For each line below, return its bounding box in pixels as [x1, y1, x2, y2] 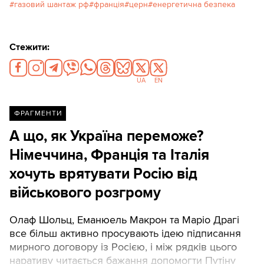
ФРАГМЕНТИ [14, 109, 62, 118]
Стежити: [9, 41, 49, 54]
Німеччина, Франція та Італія [9, 146, 209, 164]
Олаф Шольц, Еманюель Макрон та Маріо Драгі [9, 213, 239, 227]
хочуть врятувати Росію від [9, 165, 197, 183]
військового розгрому [9, 184, 161, 202]
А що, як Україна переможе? [9, 127, 203, 146]
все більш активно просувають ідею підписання [9, 227, 241, 240]
